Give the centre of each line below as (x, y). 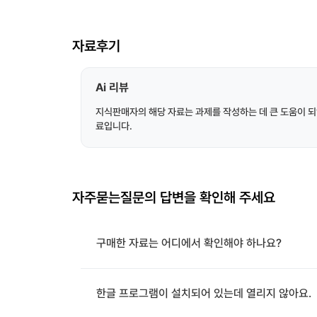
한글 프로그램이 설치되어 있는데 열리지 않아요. (204, 293)
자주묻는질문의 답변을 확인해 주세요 (174, 197)
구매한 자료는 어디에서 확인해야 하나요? (189, 243)
